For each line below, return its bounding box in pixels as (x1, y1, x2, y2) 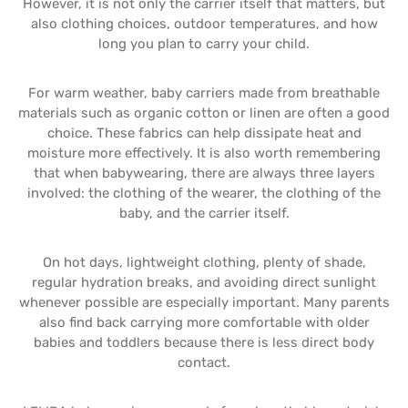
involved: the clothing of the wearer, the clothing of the (27, 185, 381, 201)
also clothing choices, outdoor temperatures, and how (30, 15, 378, 32)
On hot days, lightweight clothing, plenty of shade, (42, 254, 366, 270)
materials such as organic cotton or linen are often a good (18, 105, 390, 121)
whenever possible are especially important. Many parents (18, 294, 390, 311)
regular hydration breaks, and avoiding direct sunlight (32, 274, 376, 291)
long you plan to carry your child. (98, 36, 310, 52)
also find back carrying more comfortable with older (38, 314, 370, 331)
